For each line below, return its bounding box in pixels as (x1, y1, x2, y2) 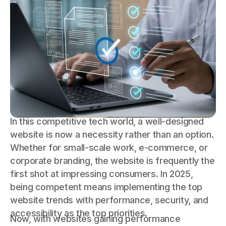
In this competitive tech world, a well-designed (10, 116, 204, 127)
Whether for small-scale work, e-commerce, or (10, 142, 208, 153)
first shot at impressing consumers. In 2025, (10, 168, 193, 179)
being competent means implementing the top (10, 181, 202, 192)
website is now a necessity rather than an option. (10, 129, 214, 140)
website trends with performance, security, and (10, 194, 208, 205)
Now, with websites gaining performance (10, 213, 181, 224)
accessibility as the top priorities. (10, 207, 148, 218)
